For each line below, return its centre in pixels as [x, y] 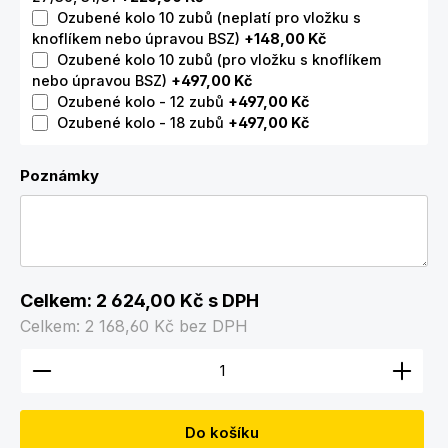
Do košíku [222, 433]
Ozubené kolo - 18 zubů [142, 122]
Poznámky [59, 175]
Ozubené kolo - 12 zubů [142, 101]
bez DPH [213, 326]
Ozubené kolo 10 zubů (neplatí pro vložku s [209, 17]
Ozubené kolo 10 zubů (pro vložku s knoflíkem [219, 59]
